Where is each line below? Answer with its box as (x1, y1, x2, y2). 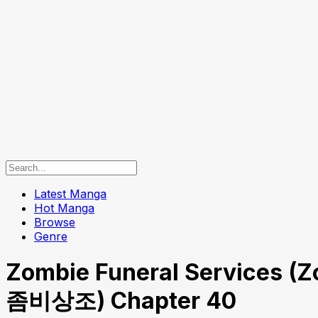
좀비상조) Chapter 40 (6, 287, 236, 315)
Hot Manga (34, 200, 94, 215)
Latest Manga (34, 186, 106, 201)
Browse (34, 214, 75, 229)
